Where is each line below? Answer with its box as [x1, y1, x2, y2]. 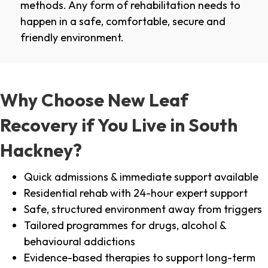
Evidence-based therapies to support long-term [24, 251, 255, 265]
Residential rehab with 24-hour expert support [24, 186, 248, 200]
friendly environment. [20, 31, 124, 45]
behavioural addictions [24, 234, 135, 249]
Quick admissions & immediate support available [24, 170, 258, 184]
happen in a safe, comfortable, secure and [20, 14, 226, 29]
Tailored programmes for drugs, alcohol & [24, 218, 226, 233]
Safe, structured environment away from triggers [24, 202, 262, 217]
